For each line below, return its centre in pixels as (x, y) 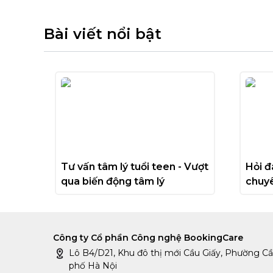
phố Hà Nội (93, 266)
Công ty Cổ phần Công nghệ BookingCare (148, 238)
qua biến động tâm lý (113, 182)
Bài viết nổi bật (103, 34)
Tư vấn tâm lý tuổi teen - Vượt (135, 167)
